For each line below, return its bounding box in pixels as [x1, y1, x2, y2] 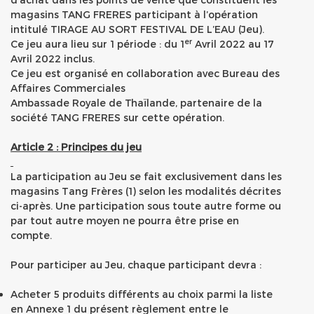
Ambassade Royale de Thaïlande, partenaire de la [11, 97, 262, 109]
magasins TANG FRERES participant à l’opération [11, 8, 258, 20]
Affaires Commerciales [11, 82, 125, 94]
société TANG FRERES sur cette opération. [11, 111, 224, 123]
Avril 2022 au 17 [192, 38, 274, 50]
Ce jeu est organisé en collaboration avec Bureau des [11, 67, 280, 79]
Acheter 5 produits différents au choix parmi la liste [11, 288, 273, 300]
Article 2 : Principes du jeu [11, 141, 142, 153]
